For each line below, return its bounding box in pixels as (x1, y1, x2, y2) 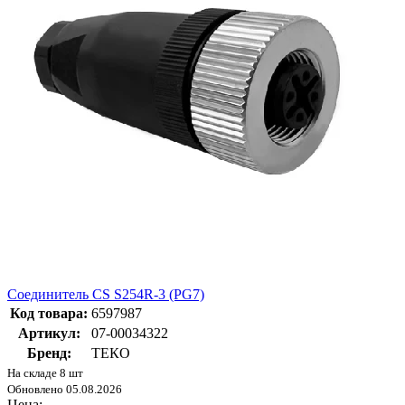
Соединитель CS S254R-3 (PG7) (7, 287, 204, 303)
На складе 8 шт (7, 366, 83, 381)
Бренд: (26, 345, 71, 362)
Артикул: (17, 325, 80, 342)
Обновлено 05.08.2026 (7, 382, 122, 397)
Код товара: (10, 306, 88, 322)
